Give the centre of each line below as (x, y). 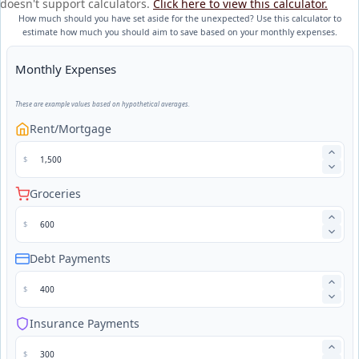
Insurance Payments (84, 323)
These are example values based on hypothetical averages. (102, 103)
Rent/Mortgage (70, 128)
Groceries (55, 193)
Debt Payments (70, 258)
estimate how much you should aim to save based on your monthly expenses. (179, 32)
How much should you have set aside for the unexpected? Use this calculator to (179, 18)
